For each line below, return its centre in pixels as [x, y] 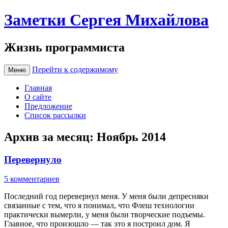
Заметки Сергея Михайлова [106, 20]
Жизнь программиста [64, 47]
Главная [38, 88]
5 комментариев [32, 179]
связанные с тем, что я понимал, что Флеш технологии [99, 206]
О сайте [38, 97]
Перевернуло [33, 159]
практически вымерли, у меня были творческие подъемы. [105, 215]
